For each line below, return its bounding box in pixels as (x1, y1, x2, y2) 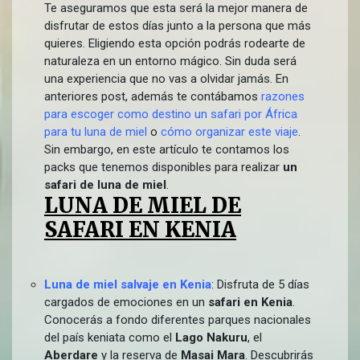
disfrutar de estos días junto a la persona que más (44, 18, 311, 33)
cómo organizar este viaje (161, 125, 298, 139)
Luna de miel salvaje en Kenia (44, 277, 211, 292)
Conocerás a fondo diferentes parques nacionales (44, 313, 311, 327)
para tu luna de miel (44, 125, 147, 139)
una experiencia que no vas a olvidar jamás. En (44, 72, 288, 86)
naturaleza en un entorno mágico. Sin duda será (44, 54, 297, 68)
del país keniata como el (44, 330, 175, 345)
